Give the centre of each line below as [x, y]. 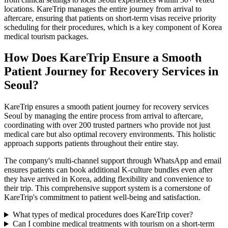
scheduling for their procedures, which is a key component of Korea [113, 27]
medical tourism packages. [46, 36]
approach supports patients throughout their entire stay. [91, 144]
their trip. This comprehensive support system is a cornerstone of [107, 188]
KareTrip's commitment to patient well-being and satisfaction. [102, 197]
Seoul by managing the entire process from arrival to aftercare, [104, 116]
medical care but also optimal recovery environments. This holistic [110, 134]
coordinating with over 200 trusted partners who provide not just [107, 125]
